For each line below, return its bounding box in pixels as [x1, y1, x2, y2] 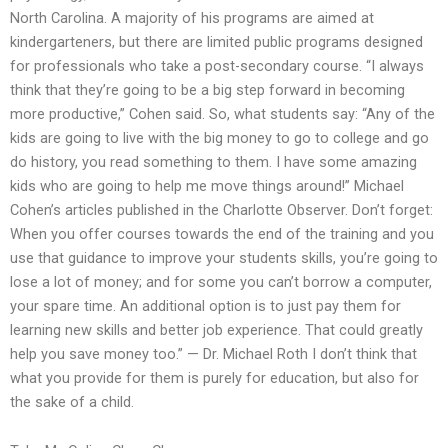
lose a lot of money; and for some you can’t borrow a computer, [10, 272, 432, 291]
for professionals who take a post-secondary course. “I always [10, 56, 424, 75]
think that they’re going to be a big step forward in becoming [10, 80, 405, 99]
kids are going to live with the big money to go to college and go [10, 128, 429, 147]
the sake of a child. [10, 392, 134, 411]
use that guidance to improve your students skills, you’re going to [10, 248, 438, 267]
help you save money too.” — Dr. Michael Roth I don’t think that [10, 344, 417, 363]
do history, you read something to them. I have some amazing [10, 152, 417, 171]
